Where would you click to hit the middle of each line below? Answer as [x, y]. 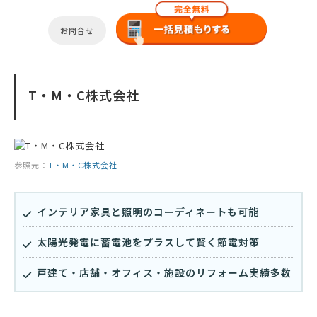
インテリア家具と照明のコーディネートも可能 [148, 212]
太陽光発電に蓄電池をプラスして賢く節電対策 [148, 242]
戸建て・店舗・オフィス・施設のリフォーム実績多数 [164, 273]
